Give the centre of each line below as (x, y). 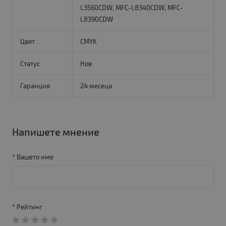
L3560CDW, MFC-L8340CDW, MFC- (131, 8)
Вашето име (35, 157)
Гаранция (35, 86)
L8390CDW (96, 19)
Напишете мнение (55, 132)
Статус (30, 64)
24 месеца (96, 86)
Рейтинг (29, 207)
